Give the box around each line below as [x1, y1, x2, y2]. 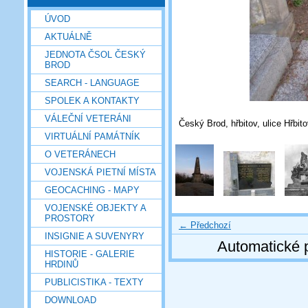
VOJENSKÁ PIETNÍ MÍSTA [45, 166, 156, 177]
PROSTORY [45, 212, 95, 223]
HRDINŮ [45, 258, 78, 269]
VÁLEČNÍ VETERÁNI [45, 113, 131, 124]
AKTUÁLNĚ [45, 31, 92, 42]
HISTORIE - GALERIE [45, 248, 135, 259]
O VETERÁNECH [45, 148, 115, 159]
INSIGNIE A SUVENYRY [45, 230, 144, 241]
